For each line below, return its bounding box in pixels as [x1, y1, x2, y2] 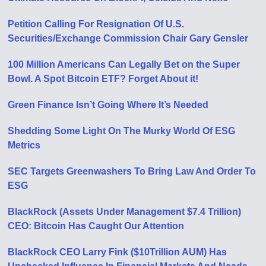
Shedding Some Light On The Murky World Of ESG [8, 125, 236, 136]
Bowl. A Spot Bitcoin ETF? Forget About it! [8, 73, 199, 84]
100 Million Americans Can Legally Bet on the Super [8, 59, 240, 69]
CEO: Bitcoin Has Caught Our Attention [8, 220, 185, 231]
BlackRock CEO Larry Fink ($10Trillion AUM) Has [8, 246, 227, 257]
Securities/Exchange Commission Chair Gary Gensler [8, 33, 249, 43]
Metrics [8, 140, 41, 150]
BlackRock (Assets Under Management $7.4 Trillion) [8, 206, 242, 217]
